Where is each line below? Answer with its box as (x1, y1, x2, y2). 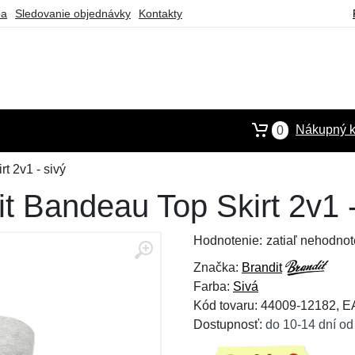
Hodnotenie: (193, 234, 262, 247)
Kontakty (139, 7, 182, 20)
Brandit (242, 261, 282, 274)
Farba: (193, 280, 233, 293)
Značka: (193, 261, 242, 274)
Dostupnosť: (193, 318, 265, 331)
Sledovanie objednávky (15, 7, 131, 20)
